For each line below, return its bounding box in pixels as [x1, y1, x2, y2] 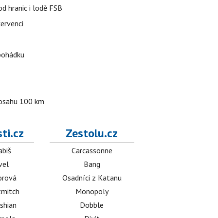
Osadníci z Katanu [62, 173, 122, 182]
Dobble [80, 200, 104, 210]
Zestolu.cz [66, 126, 118, 141]
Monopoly [75, 186, 109, 196]
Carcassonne [71, 145, 112, 155]
